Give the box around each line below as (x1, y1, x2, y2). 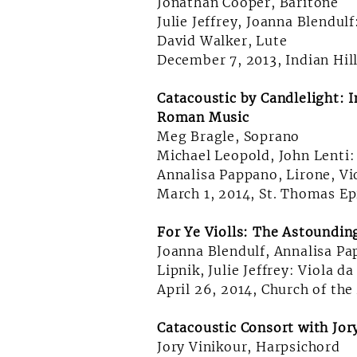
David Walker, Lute (157, 33, 288, 49)
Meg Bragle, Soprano (157, 128, 300, 144)
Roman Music (157, 109, 249, 125)
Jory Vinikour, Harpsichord (157, 339, 340, 355)
